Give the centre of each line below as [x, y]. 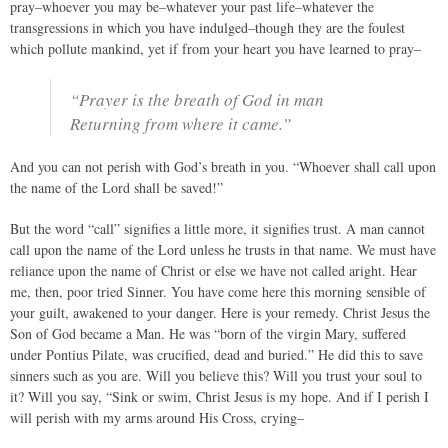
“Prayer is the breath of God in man [197, 99]
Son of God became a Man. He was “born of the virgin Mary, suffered [208, 333]
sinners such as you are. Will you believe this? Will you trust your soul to [216, 375]
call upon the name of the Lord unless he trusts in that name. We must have [223, 249]
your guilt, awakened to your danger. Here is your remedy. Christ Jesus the [220, 312]
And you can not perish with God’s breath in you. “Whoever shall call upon [223, 166]
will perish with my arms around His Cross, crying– [157, 417]
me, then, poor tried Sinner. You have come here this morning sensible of [218, 291]
